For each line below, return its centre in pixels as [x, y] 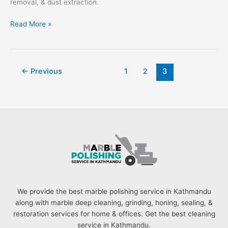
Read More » [31, 24]
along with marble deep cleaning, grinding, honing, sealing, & [114, 203]
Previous [45, 71]
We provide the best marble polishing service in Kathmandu [114, 192]
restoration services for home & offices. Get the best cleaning [114, 214]
